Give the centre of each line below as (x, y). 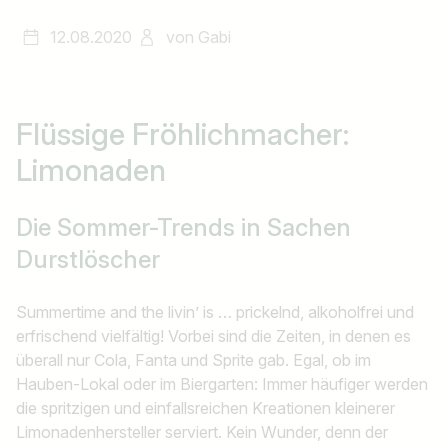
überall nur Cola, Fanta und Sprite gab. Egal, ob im (193, 360)
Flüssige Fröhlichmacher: (182, 134)
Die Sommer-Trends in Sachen (183, 227)
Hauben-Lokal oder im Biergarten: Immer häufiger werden (222, 384)
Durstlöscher (88, 259)
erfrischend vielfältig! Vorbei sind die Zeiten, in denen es (213, 336)
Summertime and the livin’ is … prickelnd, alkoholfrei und (215, 312)
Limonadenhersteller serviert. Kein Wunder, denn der (202, 432)
